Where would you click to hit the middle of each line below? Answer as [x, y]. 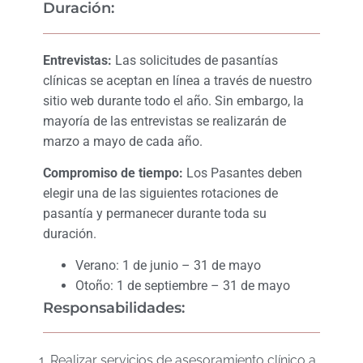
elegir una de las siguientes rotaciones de [160, 193]
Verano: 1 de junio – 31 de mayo [168, 266]
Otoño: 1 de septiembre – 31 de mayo [182, 286]
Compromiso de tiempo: [113, 173]
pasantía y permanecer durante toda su [154, 213]
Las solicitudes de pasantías [194, 60]
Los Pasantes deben [242, 173]
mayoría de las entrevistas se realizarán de [164, 121]
